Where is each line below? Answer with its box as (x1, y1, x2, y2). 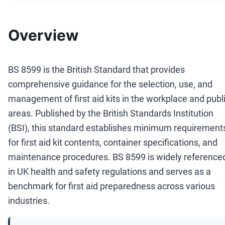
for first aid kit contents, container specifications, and (8, 137, 217, 148)
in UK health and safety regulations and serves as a (8, 166, 211, 177)
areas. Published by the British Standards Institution (8, 107, 213, 119)
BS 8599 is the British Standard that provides (8, 64, 185, 75)
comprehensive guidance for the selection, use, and (8, 78, 212, 89)
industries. (8, 195, 50, 206)
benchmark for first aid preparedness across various (8, 180, 215, 191)
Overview (8, 26, 79, 44)
